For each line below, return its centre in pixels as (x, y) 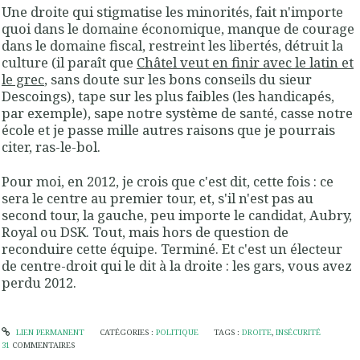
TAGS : (228, 332)
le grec (23, 80)
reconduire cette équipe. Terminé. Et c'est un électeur (172, 249)
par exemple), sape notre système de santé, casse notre (177, 113)
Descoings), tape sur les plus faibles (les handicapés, (168, 96)
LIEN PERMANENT (49, 332)
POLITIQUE (177, 332)
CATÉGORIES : (127, 332)
